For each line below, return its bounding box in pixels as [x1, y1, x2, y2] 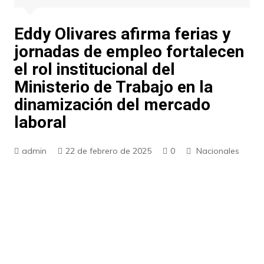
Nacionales [196, 146, 239, 156]
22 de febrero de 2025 [65, 146, 151, 156]
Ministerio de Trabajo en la [14, 77, 213, 97]
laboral [14, 113, 67, 132]
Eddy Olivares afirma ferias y [14, 24, 230, 44]
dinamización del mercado [14, 95, 210, 114]
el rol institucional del [14, 60, 175, 79]
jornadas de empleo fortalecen [14, 42, 244, 61]
